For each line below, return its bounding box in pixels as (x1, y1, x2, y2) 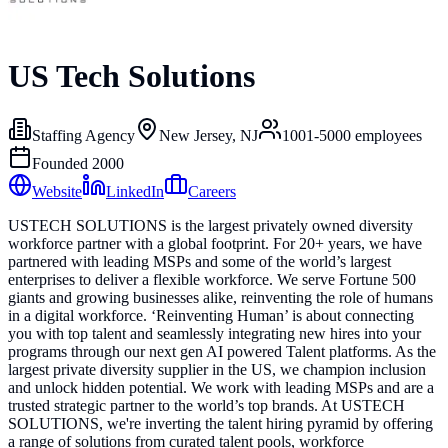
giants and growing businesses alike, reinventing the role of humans (8, 288, 433, 306)
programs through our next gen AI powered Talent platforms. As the (8, 342, 436, 360)
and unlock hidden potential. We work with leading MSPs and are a (8, 378, 434, 396)
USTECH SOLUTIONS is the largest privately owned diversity (8, 216, 413, 234)
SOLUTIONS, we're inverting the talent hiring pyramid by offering (8, 414, 433, 432)
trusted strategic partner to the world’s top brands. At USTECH (8, 396, 405, 414)
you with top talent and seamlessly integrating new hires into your (8, 324, 421, 342)
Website (32, 182, 82, 200)
